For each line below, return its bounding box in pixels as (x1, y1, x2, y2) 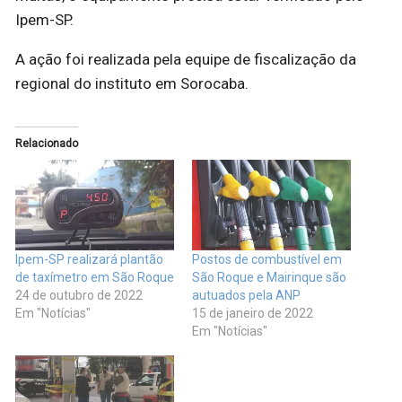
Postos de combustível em (192, 251, 342, 267)
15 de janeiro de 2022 (192, 305, 313, 320)
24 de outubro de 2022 (15, 287, 143, 302)
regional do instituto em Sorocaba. (15, 74, 249, 92)
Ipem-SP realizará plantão (15, 251, 163, 267)
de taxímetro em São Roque (15, 269, 174, 284)
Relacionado (15, 136, 78, 150)
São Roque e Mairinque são (192, 269, 346, 284)
